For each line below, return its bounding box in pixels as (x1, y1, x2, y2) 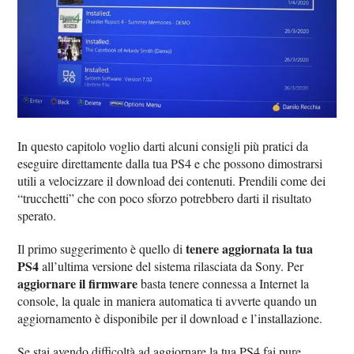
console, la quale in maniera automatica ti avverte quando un (17, 292, 318, 309)
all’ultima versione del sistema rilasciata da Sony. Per (39, 258, 304, 274)
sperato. (17, 207, 57, 224)
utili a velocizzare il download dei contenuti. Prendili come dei (17, 172, 326, 189)
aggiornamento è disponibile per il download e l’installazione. (17, 310, 323, 326)
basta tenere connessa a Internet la (137, 275, 310, 292)
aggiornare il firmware (17, 274, 138, 292)
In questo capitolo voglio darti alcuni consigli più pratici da (17, 137, 309, 154)
